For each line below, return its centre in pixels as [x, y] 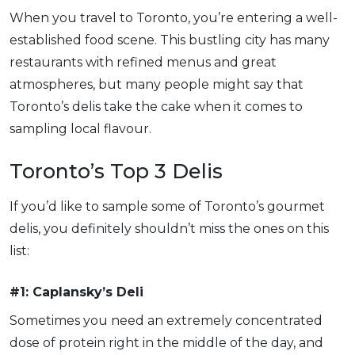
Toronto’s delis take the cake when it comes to [156, 107]
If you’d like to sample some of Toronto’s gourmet [167, 206]
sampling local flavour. [80, 129]
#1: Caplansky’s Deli [76, 292]
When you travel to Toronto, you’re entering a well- [174, 18]
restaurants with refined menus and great [143, 62]
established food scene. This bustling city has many [170, 40]
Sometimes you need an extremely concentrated [166, 321]
